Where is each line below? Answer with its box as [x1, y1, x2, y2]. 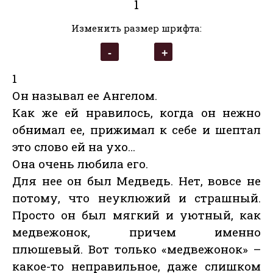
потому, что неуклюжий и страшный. [12, 190, 261, 206]
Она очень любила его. [12, 156, 148, 172]
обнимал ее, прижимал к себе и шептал [12, 122, 261, 138]
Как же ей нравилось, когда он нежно [12, 105, 261, 121]
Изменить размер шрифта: [71, 22, 202, 34]
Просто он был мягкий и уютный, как [12, 207, 261, 223]
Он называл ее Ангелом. [12, 88, 157, 104]
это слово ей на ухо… [12, 139, 135, 155]
